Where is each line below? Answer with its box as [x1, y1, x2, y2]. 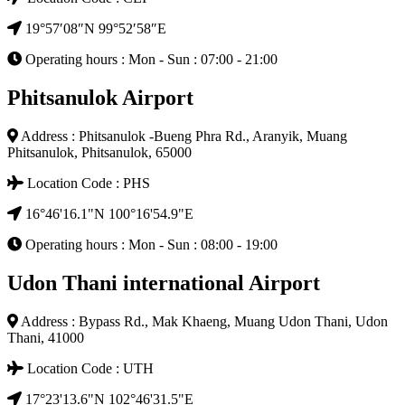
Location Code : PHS [24, 174, 150, 191]
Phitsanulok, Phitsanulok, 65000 [7, 144, 192, 160]
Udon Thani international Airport [7, 270, 320, 295]
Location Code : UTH [24, 360, 154, 376]
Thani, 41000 [7, 329, 84, 345]
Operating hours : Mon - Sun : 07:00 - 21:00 [22, 52, 278, 67]
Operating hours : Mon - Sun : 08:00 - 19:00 [22, 236, 278, 252]
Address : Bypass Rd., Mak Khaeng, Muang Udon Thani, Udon [18, 313, 388, 329]
